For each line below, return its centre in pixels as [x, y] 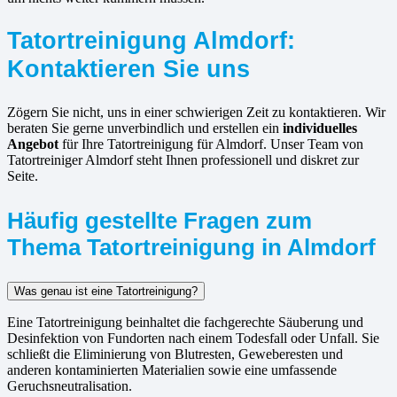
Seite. [23, 175]
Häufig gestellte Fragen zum [160, 220]
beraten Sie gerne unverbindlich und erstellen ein [145, 128]
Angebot [33, 144]
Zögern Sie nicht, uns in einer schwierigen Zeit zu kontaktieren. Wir [196, 112]
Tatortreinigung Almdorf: [151, 40]
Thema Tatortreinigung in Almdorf [191, 247]
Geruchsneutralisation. [70, 385]
